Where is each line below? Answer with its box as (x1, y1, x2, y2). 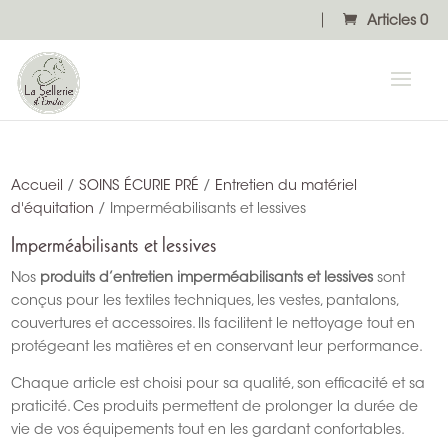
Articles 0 (367, 14, 428, 29)
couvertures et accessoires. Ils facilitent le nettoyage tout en (11, 318, 416, 332)
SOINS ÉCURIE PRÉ (79, 180, 200, 194)
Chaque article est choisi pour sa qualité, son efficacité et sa (11, 378, 426, 392)
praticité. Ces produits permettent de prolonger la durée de (11, 401, 419, 415)
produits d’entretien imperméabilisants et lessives (40, 272, 374, 286)
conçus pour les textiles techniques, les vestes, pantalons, (11, 295, 399, 309)
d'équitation (11, 203, 95, 217)
